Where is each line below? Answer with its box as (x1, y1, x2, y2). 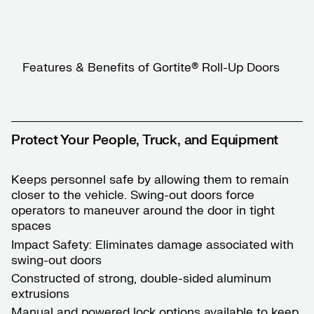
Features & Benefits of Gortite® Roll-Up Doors (22, 60, 280, 75)
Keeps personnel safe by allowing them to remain (11, 172, 289, 188)
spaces (11, 219, 51, 234)
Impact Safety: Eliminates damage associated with (11, 237, 294, 252)
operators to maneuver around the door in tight (11, 203, 275, 219)
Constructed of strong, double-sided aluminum (11, 271, 271, 286)
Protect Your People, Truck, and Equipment (11, 132, 279, 149)
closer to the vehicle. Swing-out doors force (11, 188, 254, 203)
